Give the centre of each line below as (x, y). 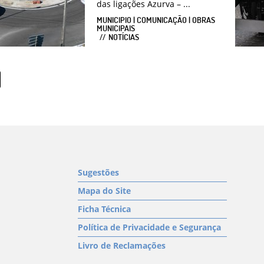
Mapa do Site (105, 190)
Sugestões (99, 172)
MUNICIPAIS (116, 28)
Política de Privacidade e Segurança (150, 227)
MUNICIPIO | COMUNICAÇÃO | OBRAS (156, 19)
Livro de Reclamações (122, 245)
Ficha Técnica (105, 209)
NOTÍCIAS (124, 37)
